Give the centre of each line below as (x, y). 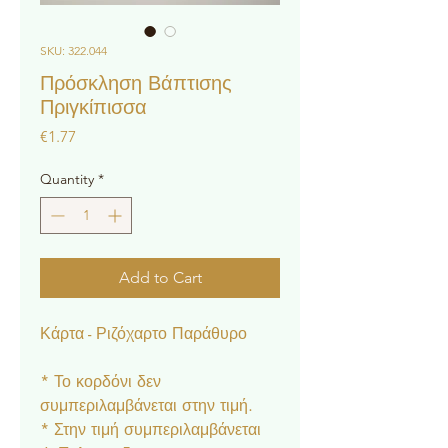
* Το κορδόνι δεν (100, 381)
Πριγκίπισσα (93, 107)
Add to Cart (160, 277)
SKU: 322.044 (73, 50)
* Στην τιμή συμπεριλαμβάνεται (150, 429)
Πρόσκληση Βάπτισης (136, 83)
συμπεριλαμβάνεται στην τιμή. (146, 405)
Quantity (67, 179)
